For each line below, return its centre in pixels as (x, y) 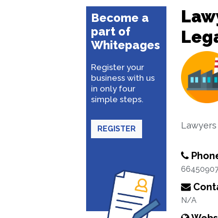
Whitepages (126, 45)
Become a (120, 18)
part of (111, 31)
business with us (123, 78)
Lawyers (199, 125)
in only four (113, 89)
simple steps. (117, 99)
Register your (118, 67)
